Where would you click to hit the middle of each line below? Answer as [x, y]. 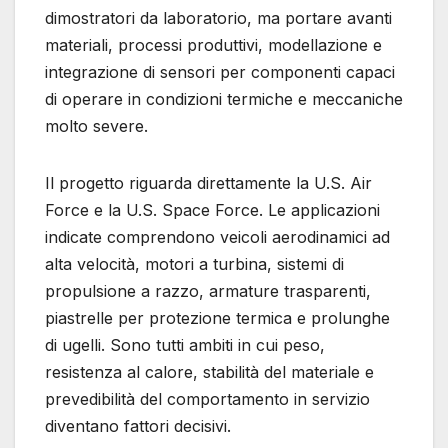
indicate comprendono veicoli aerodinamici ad [217, 237]
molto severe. [96, 126]
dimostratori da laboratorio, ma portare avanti [218, 18]
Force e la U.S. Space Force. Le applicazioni [212, 210]
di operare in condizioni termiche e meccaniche [224, 99]
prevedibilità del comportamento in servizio [207, 399]
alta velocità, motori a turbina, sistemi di [194, 264]
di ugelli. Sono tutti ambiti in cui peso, [185, 345]
